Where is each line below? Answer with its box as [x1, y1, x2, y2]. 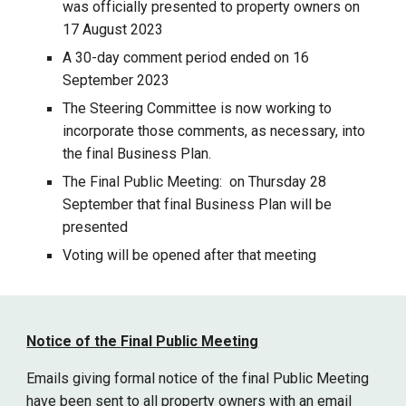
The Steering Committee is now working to [63, 100, 333, 117]
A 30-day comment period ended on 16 [63, 49, 310, 66]
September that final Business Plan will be [63, 196, 333, 213]
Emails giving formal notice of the [26, 370, 243, 387]
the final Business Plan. [63, 145, 212, 162]
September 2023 [63, 72, 170, 89]
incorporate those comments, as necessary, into [63, 122, 366, 140]
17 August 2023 [63, 21, 164, 38]
